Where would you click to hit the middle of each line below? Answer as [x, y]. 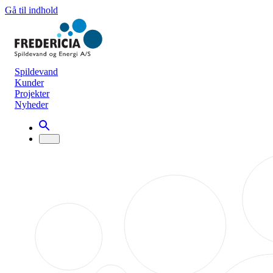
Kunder [29, 83]
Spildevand [36, 72]
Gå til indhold [31, 10]
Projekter [32, 94]
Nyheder [31, 105]
